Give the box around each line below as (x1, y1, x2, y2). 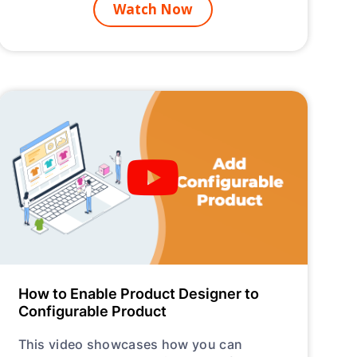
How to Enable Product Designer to (18, 282, 259, 304)
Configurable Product (18, 300, 167, 321)
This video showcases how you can (18, 334, 243, 353)
